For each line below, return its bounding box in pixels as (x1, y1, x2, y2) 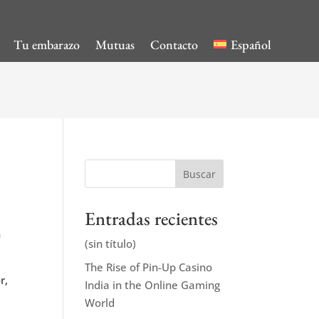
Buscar (182, 167, 216, 181)
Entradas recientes (85, 206, 219, 231)
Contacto (150, 36, 199, 53)
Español (230, 36, 271, 53)
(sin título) (85, 236, 137, 251)
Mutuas (95, 36, 135, 53)
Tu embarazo (14, 36, 80, 53)
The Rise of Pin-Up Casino (85, 259, 213, 274)
